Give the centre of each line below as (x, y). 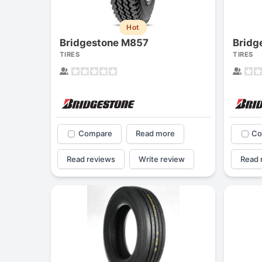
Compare (95, 134)
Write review (161, 159)
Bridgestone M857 (104, 42)
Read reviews (91, 159)
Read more (155, 134)
